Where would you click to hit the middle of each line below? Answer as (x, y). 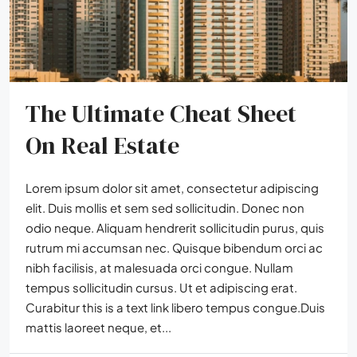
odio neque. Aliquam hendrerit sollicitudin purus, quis (175, 228)
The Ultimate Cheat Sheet (161, 114)
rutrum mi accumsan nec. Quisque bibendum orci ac (174, 248)
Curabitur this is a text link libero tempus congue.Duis (175, 308)
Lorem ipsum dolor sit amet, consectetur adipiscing (172, 188)
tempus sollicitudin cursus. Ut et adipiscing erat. (161, 288)
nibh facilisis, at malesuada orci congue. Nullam (159, 268)
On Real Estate (102, 146)
